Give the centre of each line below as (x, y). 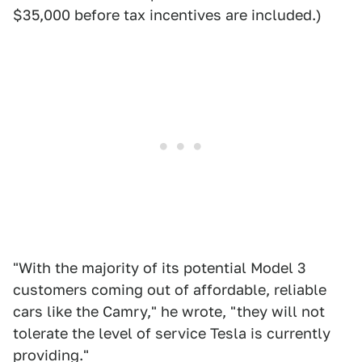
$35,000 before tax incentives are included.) (167, 15)
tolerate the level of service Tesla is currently (172, 333)
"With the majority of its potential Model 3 (160, 268)
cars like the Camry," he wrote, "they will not (169, 311)
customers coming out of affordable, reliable (170, 290)
